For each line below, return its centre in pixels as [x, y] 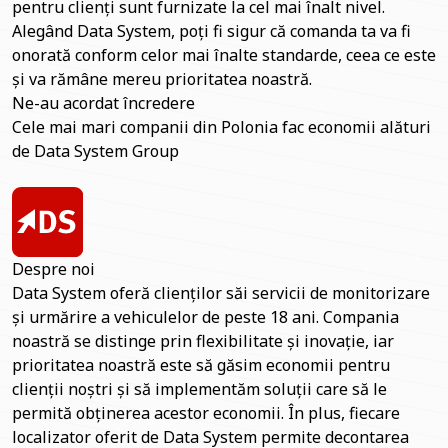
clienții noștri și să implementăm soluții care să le [199, 389]
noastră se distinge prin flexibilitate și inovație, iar [203, 341]
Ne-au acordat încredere [103, 102]
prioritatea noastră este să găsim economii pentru [201, 365]
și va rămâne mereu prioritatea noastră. [162, 78]
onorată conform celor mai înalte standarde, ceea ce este [224, 54]
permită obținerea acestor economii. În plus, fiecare [206, 413]
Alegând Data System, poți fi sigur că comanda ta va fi [211, 30]
